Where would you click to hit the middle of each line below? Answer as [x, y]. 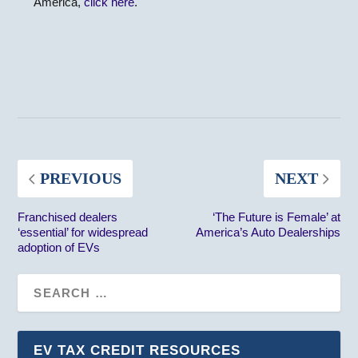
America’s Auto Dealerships [268, 232]
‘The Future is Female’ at [276, 217]
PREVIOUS [81, 178]
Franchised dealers [68, 217]
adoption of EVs [59, 247]
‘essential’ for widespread [83, 232]
